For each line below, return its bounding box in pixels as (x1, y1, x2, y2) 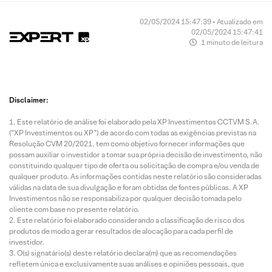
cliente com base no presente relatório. (9, 204, 140, 214)
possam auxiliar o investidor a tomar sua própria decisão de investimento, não (9, 149, 262, 159)
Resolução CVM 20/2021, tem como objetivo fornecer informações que (9, 138, 245, 148)
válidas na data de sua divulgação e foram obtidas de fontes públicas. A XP (9, 182, 248, 192)
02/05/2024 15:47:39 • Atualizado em (139, 16, 263, 26)
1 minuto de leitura (199, 37, 263, 47)
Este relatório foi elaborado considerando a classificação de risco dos (17, 215, 245, 225)
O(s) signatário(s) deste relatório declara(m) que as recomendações (17, 248, 237, 257)
